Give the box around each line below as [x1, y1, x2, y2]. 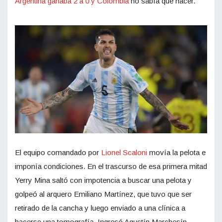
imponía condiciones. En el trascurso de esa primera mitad [15, 162, 207, 171]
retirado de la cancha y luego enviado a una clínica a [15, 204, 185, 213]
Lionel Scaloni [101, 148, 147, 157]
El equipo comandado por [15, 148, 101, 157]
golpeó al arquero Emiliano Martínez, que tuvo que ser [15, 190, 192, 199]
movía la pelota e [147, 148, 206, 157]
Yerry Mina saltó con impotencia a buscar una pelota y [15, 176, 192, 185]
